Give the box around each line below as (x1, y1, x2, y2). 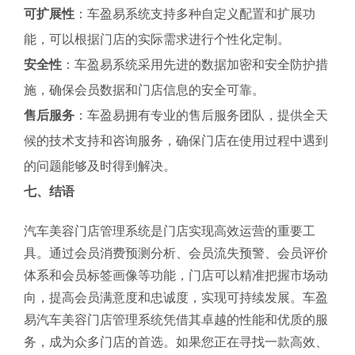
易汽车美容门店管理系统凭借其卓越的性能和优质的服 (24, 313, 328, 326)
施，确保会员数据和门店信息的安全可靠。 (24, 83, 265, 97)
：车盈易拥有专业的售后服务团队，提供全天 (74, 109, 328, 122)
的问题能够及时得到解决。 (24, 159, 176, 173)
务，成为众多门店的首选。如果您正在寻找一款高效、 (24, 335, 328, 349)
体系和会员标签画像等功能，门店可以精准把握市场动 (24, 269, 328, 282)
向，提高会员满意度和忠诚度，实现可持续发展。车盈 (24, 291, 328, 304)
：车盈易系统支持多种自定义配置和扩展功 (74, 7, 315, 21)
